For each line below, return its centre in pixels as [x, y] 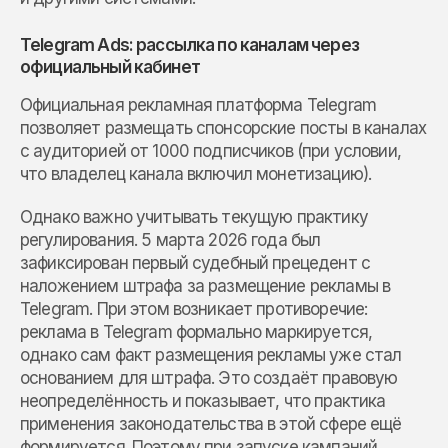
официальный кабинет [110, 67]
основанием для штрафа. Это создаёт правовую [209, 378]
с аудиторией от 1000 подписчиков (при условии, [210, 151]
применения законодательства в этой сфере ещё [211, 424]
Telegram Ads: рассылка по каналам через [189, 45]
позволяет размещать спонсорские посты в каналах [223, 128]
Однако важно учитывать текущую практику [194, 217]
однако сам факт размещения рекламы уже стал [211, 355]
